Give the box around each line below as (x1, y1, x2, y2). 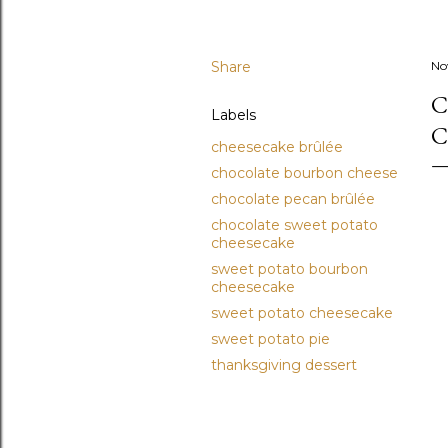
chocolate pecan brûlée (211, 189, 375, 208)
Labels (211, 105, 256, 124)
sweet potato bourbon (211, 259, 368, 278)
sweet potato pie (211, 329, 330, 348)
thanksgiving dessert (211, 355, 357, 374)
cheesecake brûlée (211, 137, 343, 156)
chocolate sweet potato (211, 215, 378, 234)
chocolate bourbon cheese (211, 163, 398, 182)
